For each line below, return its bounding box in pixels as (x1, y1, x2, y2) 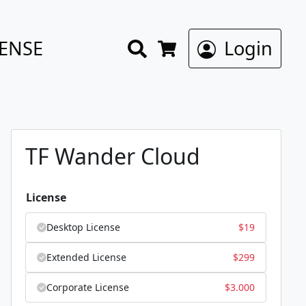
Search (145, 33, 204, 59)
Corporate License (46, 281, 129, 294)
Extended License (46, 251, 126, 264)
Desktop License (46, 221, 120, 234)
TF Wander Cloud (25, 141, 200, 171)
